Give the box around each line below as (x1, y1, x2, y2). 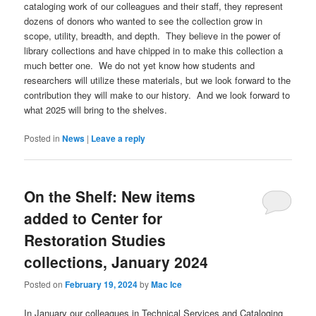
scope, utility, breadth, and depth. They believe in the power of (24, 29, 281, 43)
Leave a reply (91, 132, 146, 145)
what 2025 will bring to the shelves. (24, 103, 168, 117)
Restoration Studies (24, 229, 166, 251)
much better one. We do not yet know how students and (24, 59, 255, 73)
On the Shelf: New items (24, 186, 196, 207)
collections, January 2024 (24, 251, 209, 273)
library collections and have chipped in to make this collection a (24, 44, 284, 58)
